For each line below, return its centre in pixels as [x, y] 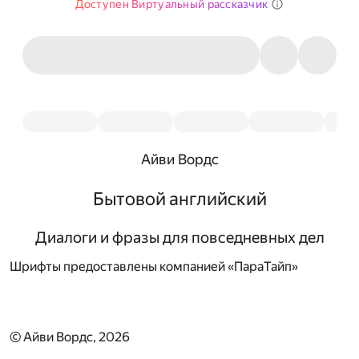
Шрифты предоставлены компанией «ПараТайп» [154, 266]
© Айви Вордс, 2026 [70, 337]
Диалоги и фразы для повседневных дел [179, 237]
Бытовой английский [179, 199]
